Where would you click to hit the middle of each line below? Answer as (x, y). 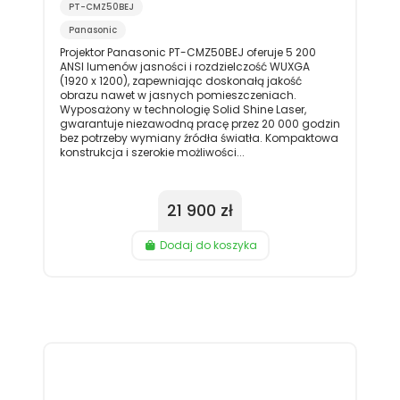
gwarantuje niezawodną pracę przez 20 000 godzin (200, 124)
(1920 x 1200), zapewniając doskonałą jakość (180, 81)
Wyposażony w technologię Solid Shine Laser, (183, 110)
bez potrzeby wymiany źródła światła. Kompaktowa (199, 138)
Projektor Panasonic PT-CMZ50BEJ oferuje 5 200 (187, 53)
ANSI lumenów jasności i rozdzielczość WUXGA (184, 67)
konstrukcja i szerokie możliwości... (152, 153)
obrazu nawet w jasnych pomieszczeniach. (178, 96)
